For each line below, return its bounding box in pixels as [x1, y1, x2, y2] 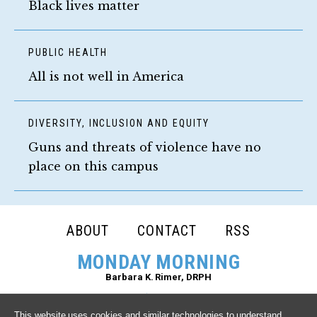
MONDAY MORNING [76, 250, 241, 274]
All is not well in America [28, 69, 184, 83]
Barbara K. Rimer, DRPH [105, 271, 212, 282]
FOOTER [13, 218, 86, 243]
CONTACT [137, 221, 197, 239]
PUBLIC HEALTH [28, 46, 108, 58]
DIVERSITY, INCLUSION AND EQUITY [28, 117, 209, 129]
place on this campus [28, 158, 158, 173]
